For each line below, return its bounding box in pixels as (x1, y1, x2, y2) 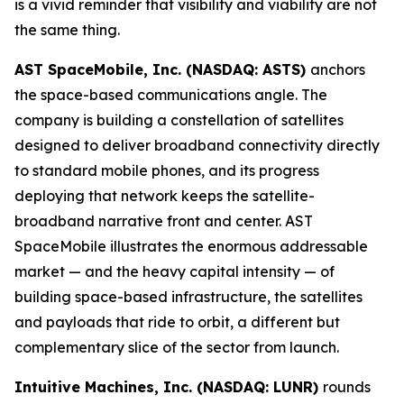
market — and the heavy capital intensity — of (14, 262, 335, 280)
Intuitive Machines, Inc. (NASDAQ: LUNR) (14, 378, 323, 396)
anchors (310, 60, 365, 78)
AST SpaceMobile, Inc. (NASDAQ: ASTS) (14, 60, 310, 78)
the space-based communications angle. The (14, 86, 327, 104)
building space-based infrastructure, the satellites (14, 288, 363, 306)
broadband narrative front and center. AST (14, 212, 313, 230)
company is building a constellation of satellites (14, 111, 344, 129)
